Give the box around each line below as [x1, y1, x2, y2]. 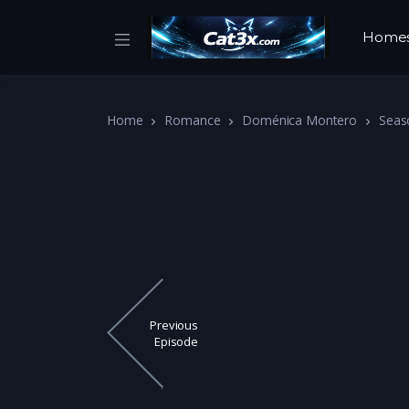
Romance [164, 111, 221, 129]
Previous [150, 317, 198, 334]
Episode [154, 333, 198, 351]
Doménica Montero [242, 111, 357, 129]
